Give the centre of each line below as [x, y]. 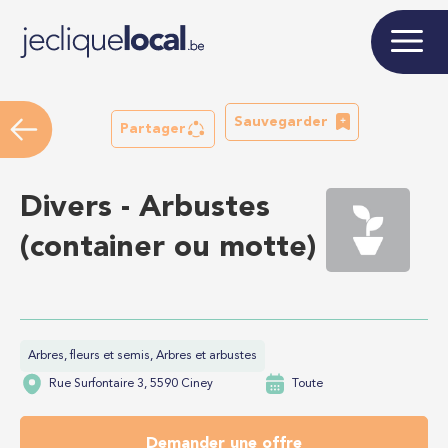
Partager [152, 129]
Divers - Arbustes [145, 208]
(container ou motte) [168, 248]
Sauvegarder [280, 121]
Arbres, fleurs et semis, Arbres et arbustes [142, 356]
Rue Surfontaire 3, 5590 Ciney [131, 384]
